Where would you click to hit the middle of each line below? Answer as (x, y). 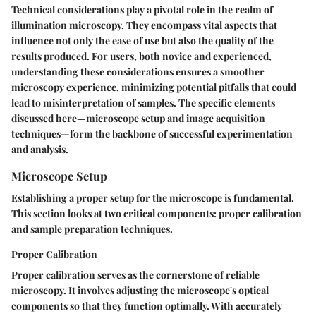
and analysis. (40, 149)
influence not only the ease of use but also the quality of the (142, 41)
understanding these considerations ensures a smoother (138, 72)
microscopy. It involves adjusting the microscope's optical (140, 291)
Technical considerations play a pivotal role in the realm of (142, 10)
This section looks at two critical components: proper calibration (157, 214)
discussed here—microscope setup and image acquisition (138, 118)
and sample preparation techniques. (92, 229)
